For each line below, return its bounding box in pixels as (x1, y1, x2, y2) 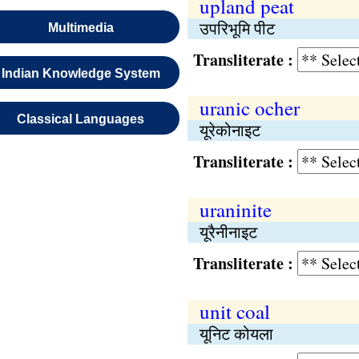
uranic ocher (199, 95, 300, 121)
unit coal (199, 298, 270, 325)
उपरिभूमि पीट (199, 18, 275, 39)
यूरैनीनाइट (199, 221, 257, 243)
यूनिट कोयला (199, 323, 273, 345)
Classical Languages (17, 112, 145, 126)
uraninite (199, 196, 272, 223)
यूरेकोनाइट (199, 119, 260, 141)
